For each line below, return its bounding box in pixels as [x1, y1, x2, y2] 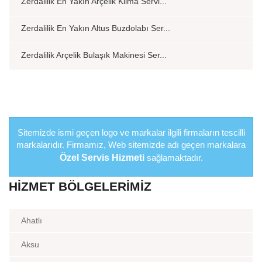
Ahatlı [21, 215, 42, 225]
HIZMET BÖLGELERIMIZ [9, 179, 151, 193]
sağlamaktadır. [144, 152, 203, 163]
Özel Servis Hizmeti [59, 152, 144, 163]
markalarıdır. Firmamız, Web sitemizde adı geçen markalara [16, 139, 246, 150]
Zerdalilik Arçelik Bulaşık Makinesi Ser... [21, 50, 167, 60]
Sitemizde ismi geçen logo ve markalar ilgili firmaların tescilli [17, 127, 245, 137]
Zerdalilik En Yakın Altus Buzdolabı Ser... [21, 23, 170, 33]
